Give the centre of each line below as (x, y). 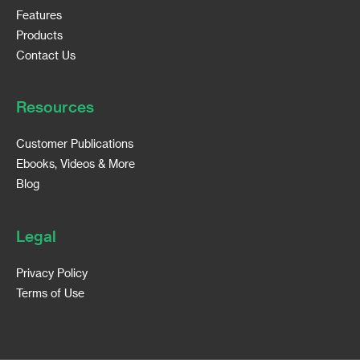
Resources (55, 107)
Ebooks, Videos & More (76, 164)
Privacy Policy (52, 272)
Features (39, 14)
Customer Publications (75, 144)
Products (39, 35)
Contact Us (46, 55)
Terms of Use (50, 292)
